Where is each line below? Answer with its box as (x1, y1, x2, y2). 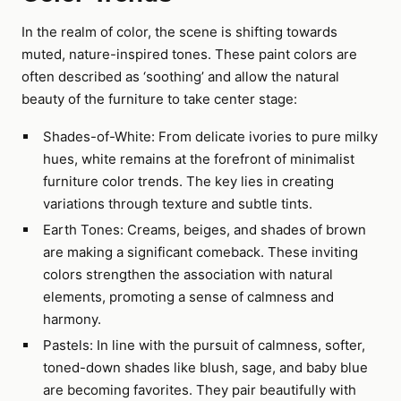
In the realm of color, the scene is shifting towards (21, 23, 337, 40)
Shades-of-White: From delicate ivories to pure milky (42, 128, 378, 145)
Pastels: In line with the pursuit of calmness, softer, (42, 337, 365, 354)
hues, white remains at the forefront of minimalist (42, 150, 354, 167)
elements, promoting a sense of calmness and (42, 288, 334, 305)
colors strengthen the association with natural (42, 266, 333, 283)
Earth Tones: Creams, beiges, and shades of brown (42, 221, 366, 238)
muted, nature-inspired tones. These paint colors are (21, 46, 357, 63)
